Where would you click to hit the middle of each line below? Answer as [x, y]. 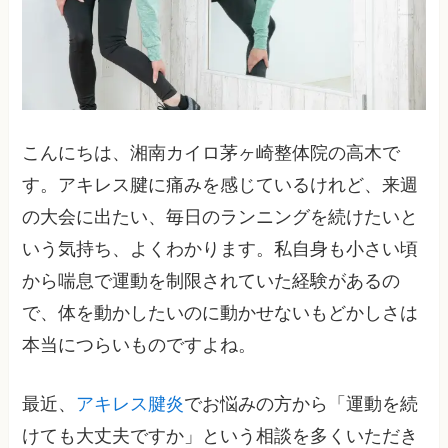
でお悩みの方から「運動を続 [301, 403]
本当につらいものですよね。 [139, 344]
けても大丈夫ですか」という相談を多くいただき [220, 435]
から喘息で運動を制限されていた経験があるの [211, 280]
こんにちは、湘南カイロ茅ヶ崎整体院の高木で [211, 152]
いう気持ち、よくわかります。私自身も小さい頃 [220, 248]
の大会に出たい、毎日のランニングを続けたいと [220, 216]
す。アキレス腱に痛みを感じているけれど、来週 [220, 184]
